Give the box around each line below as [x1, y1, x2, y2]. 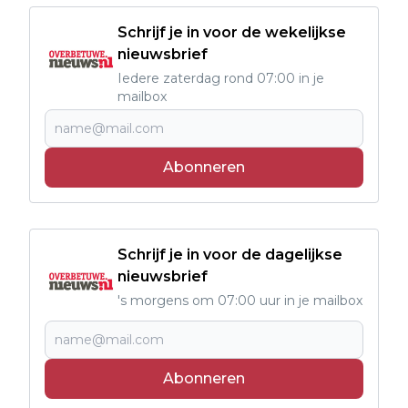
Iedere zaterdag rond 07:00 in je [117, 69, 324, 87]
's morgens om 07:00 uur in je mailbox [117, 291, 362, 309]
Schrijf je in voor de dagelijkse [117, 245, 342, 263]
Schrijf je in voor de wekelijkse [117, 23, 346, 41]
